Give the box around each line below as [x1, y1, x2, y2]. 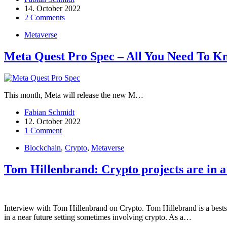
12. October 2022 [24, 117, 81, 126]
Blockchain [24, 143, 61, 153]
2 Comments [24, 13, 65, 22]
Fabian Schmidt [24, 108, 74, 117]
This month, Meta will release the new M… [4, 91, 143, 100]
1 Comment [24, 126, 62, 135]
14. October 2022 [24, 4, 81, 13]
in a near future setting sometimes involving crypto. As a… [4, 212, 192, 221]
